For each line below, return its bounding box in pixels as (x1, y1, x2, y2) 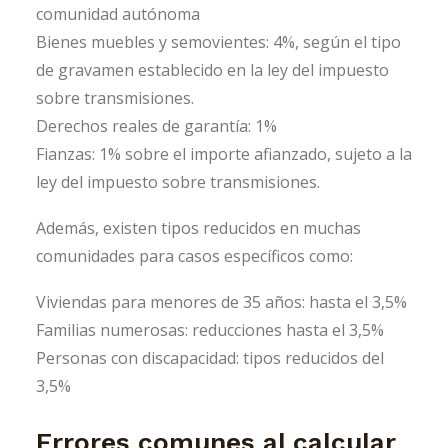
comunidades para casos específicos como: (36, 244, 353, 267)
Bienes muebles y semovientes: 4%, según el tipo (36, 30, 401, 53)
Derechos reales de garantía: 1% (36, 114, 277, 137)
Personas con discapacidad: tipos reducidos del (36, 346, 384, 369)
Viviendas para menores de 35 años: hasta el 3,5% (36, 290, 407, 313)
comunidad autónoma (36, 2, 200, 25)
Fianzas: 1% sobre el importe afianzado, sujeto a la (36, 142, 412, 165)
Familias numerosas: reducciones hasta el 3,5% (36, 318, 384, 341)
